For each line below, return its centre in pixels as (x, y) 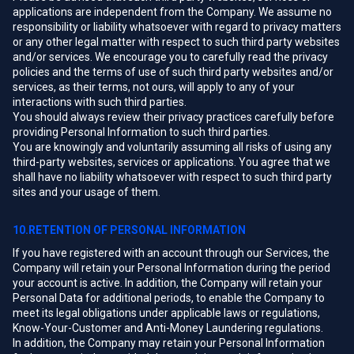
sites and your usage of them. (87, 192)
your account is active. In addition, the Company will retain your (168, 283)
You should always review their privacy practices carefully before (173, 117)
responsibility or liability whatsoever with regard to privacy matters (177, 27)
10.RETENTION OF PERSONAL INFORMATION (129, 230)
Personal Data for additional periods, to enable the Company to (169, 298)
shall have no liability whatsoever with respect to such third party (172, 177)
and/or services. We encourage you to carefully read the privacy (170, 57)
